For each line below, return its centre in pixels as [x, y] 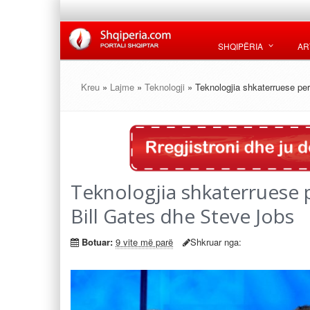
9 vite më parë [144, 241]
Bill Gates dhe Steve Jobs [182, 216]
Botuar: [97, 241]
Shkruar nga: [216, 241]
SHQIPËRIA [240, 46]
